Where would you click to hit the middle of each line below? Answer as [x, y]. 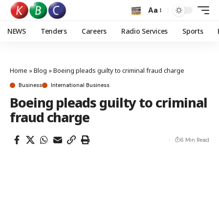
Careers [94, 31]
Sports [193, 31]
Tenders [54, 31]
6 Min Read [195, 140]
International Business [80, 85]
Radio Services [144, 31]
